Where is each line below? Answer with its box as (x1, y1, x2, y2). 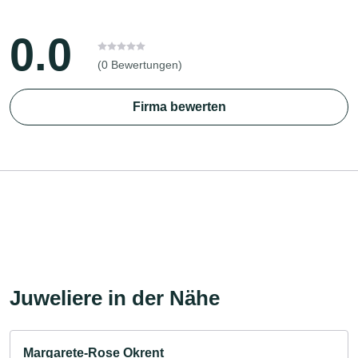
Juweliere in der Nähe (10, 285, 220, 310)
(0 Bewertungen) (97, 58, 182, 71)
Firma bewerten (132, 99, 226, 113)
